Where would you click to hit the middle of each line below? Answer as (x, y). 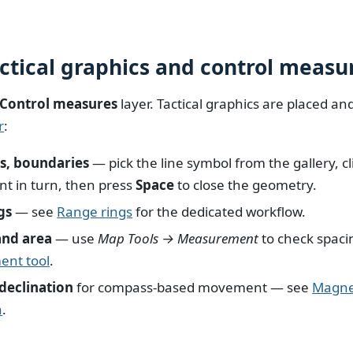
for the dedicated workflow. (219, 212)
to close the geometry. (246, 185)
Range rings (95, 212)
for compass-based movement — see (193, 287)
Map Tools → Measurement (178, 238)
